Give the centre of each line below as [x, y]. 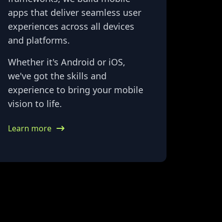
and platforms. [39, 40]
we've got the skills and [57, 76]
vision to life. [35, 104]
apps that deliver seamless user [75, 13]
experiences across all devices [71, 27]
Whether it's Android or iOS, [67, 62]
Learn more [30, 129]
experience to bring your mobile [76, 90]
